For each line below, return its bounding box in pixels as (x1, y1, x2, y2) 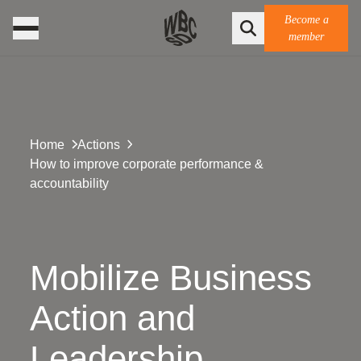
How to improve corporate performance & (30, 157, 263, 171)
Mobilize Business (30, 258, 312, 297)
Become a (284, 13, 329, 26)
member (288, 30, 324, 43)
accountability (30, 176, 109, 190)
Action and (30, 298, 195, 338)
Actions (77, 138, 120, 151)
